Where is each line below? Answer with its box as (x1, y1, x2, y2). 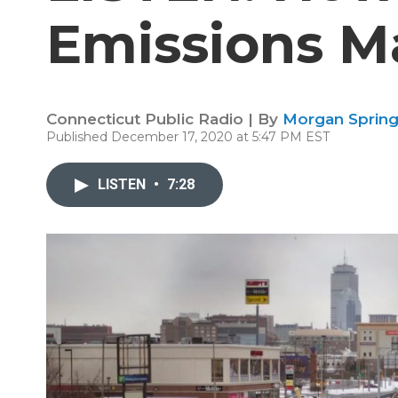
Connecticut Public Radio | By (46, 110, 283, 128)
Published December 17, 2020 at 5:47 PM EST (46, 129, 330, 145)
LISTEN (98, 176, 149, 193)
